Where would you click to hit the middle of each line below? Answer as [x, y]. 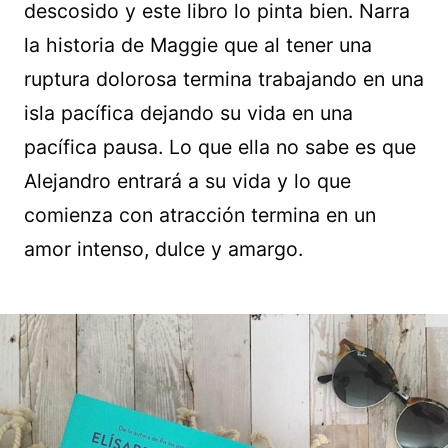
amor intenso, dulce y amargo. [163, 248]
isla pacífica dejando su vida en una [188, 112]
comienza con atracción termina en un [200, 214]
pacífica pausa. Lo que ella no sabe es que [220, 146]
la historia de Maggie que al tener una [198, 44]
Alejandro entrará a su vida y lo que [187, 180]
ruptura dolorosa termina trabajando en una [224, 78]
